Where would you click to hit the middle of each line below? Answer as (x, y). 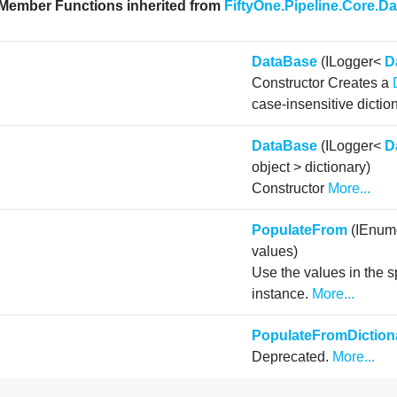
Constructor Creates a (323, 83)
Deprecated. (292, 357)
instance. (282, 294)
